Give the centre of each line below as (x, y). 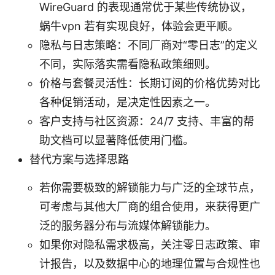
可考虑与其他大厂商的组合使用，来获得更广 (150, 206)
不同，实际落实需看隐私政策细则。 (128, 64)
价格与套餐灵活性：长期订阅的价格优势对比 (150, 83)
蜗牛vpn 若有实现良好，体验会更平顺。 (139, 26)
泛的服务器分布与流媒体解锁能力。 (128, 225)
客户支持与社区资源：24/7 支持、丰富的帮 (147, 121)
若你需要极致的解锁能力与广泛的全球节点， (150, 187)
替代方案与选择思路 (79, 159)
